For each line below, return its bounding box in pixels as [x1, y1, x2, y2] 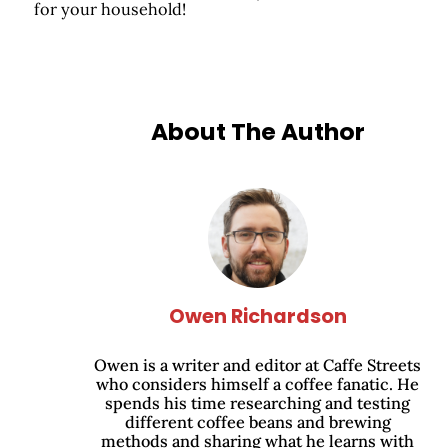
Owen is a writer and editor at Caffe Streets [94, 354, 422, 375]
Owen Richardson [168, 302, 347, 330]
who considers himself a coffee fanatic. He [96, 373, 420, 394]
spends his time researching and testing [105, 392, 411, 413]
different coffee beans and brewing [124, 411, 391, 432]
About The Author [150, 114, 365, 148]
